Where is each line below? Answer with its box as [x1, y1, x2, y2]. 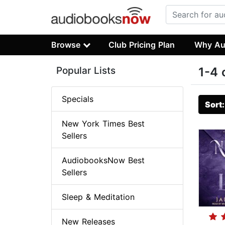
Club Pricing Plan [108, 39, 175, 50]
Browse [51, 39, 80, 50]
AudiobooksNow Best [62, 155, 145, 166]
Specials [62, 94, 93, 104]
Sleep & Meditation [62, 192, 135, 202]
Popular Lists [56, 65, 116, 77]
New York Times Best [62, 119, 145, 129]
